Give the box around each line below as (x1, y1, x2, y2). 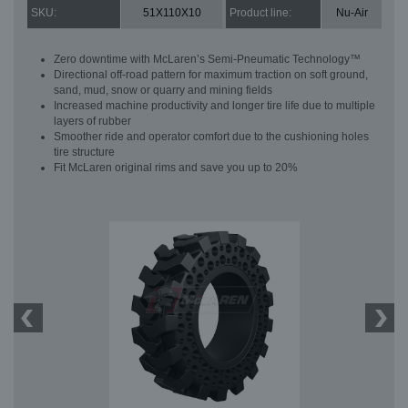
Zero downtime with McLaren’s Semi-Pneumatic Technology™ (54, 53, 361, 66)
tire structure (54, 146, 115, 159)
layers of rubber (54, 115, 131, 128)
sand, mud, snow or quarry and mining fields (54, 84, 272, 97)
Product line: (229, 6, 291, 20)
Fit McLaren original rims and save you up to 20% (54, 161, 298, 175)
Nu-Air (335, 6, 368, 20)
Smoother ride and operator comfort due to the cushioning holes (54, 130, 369, 144)
